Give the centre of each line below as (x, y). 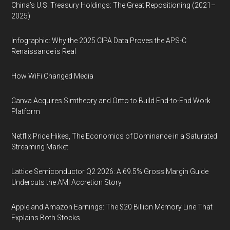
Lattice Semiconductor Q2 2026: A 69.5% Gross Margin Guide (110, 171)
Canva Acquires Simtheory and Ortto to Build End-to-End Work (111, 101)
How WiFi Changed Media (53, 76)
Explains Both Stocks (46, 218)
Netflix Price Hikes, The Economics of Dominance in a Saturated (114, 136)
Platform (26, 111)
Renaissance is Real (44, 51)
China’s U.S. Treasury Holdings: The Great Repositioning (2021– (114, 5)
